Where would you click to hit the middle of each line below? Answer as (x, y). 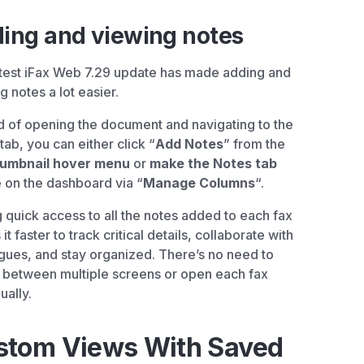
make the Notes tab (213, 163)
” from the (254, 143)
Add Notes (189, 143)
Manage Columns (199, 182)
